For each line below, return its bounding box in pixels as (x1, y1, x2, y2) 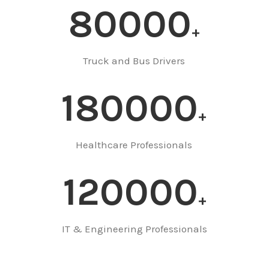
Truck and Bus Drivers (83, 55, 185, 67)
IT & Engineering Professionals (62, 223, 207, 235)
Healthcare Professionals (76, 139, 192, 151)
